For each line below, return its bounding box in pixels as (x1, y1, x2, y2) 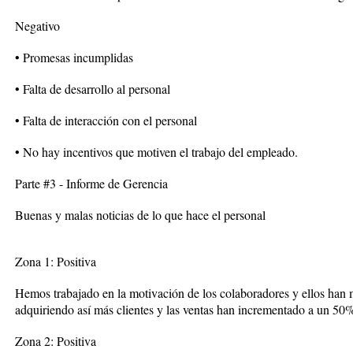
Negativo (15, 17, 60, 34)
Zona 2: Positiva (15, 333, 96, 349)
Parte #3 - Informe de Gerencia (15, 175, 168, 191)
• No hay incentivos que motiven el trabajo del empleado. (15, 143, 298, 160)
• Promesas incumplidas (15, 49, 133, 65)
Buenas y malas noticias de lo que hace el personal (15, 206, 266, 223)
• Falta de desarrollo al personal (15, 80, 170, 97)
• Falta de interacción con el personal (15, 112, 197, 128)
